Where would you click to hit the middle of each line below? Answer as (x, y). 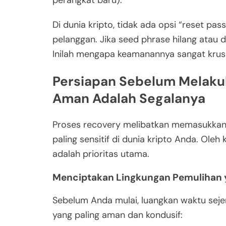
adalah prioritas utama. (101, 154)
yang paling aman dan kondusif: (118, 215)
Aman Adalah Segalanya (129, 98)
